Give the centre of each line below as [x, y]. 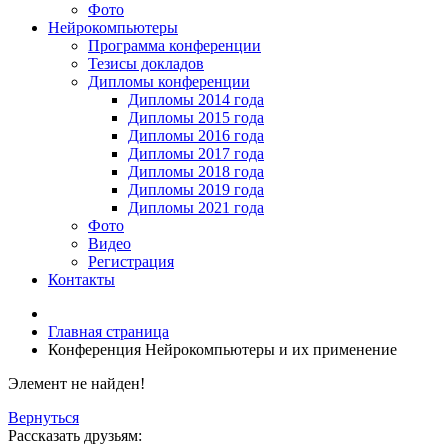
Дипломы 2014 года [196, 99]
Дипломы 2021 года [196, 207]
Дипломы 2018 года [196, 171]
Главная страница [108, 331]
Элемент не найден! [76, 383]
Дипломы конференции [169, 81]
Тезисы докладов [146, 63]
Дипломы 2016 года [196, 135]
